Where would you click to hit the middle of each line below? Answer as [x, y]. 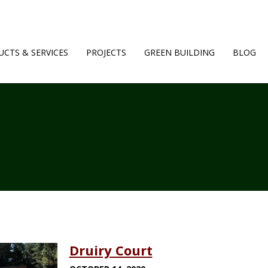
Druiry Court [111, 250]
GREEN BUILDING [179, 52]
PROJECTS [106, 52]
